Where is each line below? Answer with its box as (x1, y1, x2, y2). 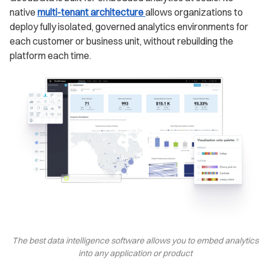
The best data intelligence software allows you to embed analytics (11, 235, 259, 246)
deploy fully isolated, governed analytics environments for (10, 20, 248, 33)
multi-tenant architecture (37, 5, 145, 18)
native (10, 5, 37, 18)
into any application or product (78, 248, 192, 259)
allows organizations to (145, 5, 243, 18)
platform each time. (10, 49, 91, 61)
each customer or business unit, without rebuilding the (10, 34, 233, 47)
